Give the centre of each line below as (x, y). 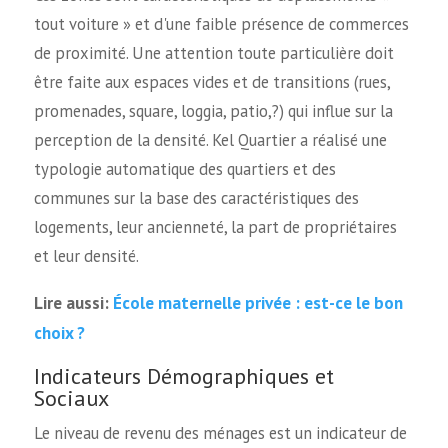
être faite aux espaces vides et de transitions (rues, (211, 82)
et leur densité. (86, 256)
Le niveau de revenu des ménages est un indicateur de (220, 432)
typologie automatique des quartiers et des (184, 169)
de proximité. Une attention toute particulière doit (213, 53)
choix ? (59, 333)
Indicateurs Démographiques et (183, 375)
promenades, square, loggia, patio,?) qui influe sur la (213, 111)
